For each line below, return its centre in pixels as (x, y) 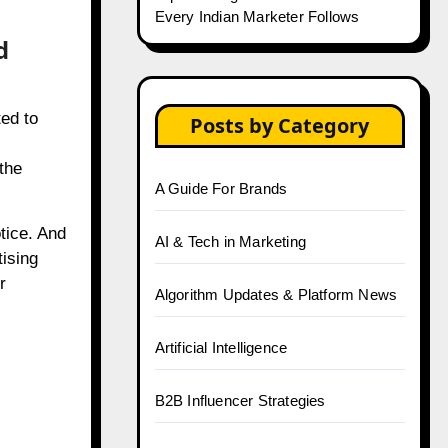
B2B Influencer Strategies (240, 400)
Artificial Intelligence (221, 347)
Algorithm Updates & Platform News (276, 294)
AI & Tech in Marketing (230, 241)
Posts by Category (280, 125)
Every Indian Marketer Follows (257, 16)
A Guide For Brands (221, 188)
